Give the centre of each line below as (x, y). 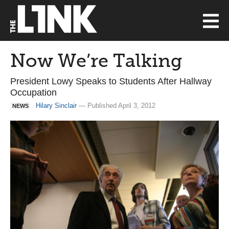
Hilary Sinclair (56, 106)
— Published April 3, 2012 (116, 106)
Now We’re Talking (96, 61)
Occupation (33, 93)
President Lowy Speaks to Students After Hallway (111, 81)
